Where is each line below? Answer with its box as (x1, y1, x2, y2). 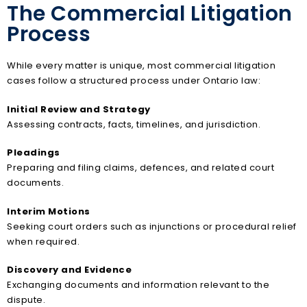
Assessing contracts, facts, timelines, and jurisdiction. (7, 117, 260, 131)
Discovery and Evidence (7, 263, 132, 277)
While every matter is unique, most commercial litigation (7, 59, 275, 73)
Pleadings (7, 146, 60, 160)
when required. (7, 234, 79, 248)
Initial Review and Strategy (7, 102, 151, 116)
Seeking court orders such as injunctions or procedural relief (7, 219, 297, 233)
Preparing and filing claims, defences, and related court (7, 161, 274, 175)
